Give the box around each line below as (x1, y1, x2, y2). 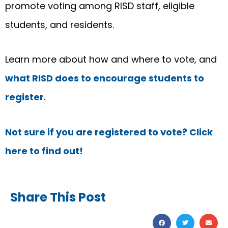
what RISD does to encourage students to (5, 72, 204, 85)
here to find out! (5, 144, 83, 157)
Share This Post (10, 189, 106, 206)
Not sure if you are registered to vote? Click (5, 125, 213, 138)
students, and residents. (5, 18, 114, 31)
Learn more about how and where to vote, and (5, 53, 217, 66)
